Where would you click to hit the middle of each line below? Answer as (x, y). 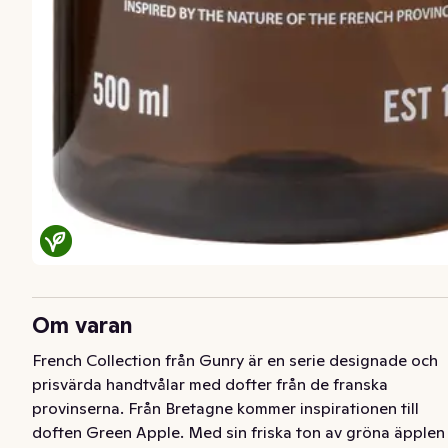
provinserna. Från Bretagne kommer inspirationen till (225, 407)
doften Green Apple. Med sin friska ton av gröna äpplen (238, 431)
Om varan (82, 324)
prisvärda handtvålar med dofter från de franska (210, 383)
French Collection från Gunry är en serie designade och (235, 359)
